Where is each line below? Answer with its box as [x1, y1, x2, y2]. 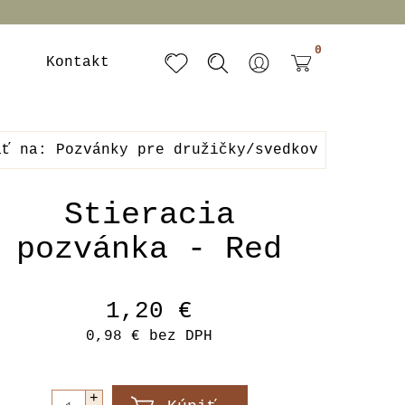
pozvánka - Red [16, 231, 283, 268]
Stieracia [63, 197, 235, 233]
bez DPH [140, 328, 213, 344]
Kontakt [46, 54, 109, 71]
